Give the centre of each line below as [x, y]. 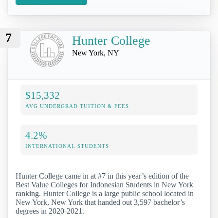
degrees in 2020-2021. [50, 211]
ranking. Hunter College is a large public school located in [105, 193]
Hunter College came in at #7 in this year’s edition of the [102, 176]
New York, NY [96, 53]
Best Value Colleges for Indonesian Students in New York [104, 184]
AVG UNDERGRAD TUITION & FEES [77, 106]
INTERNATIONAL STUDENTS [67, 146]
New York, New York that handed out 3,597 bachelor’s [100, 202]
